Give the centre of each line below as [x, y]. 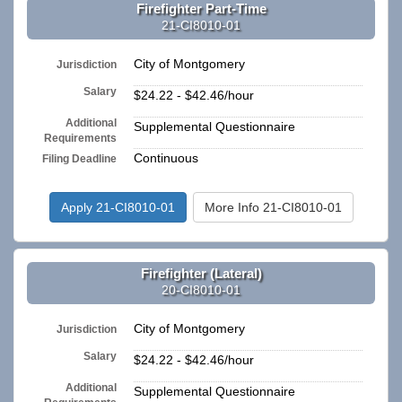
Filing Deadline [80, 159]
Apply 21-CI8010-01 [118, 208]
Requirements [81, 139]
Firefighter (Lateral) [201, 273]
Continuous [166, 158]
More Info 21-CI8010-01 [273, 208]
